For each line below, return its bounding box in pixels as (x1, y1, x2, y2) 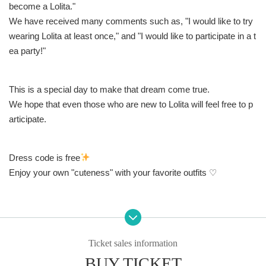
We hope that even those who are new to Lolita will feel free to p (9, 99, 253, 109)
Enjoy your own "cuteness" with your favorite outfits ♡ (9, 167, 217, 178)
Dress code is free (9, 152, 80, 163)
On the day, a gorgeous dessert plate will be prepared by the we (9, 254, 254, 265)
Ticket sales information (88, 237, 178, 248)
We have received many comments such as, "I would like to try (9, 15, 253, 26)
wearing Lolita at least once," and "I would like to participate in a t (9, 30, 256, 41)
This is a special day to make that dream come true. (9, 84, 210, 94)
